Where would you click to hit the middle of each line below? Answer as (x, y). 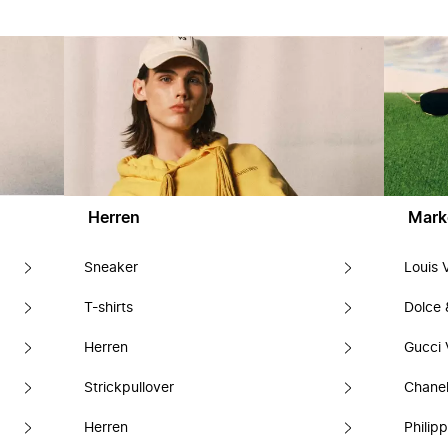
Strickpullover (129, 388)
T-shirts (108, 308)
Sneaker (111, 268)
